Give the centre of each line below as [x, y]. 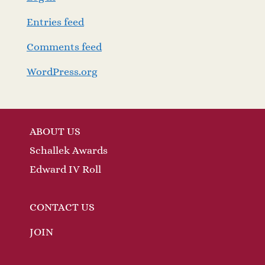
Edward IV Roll [65, 169]
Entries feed [55, 22]
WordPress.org [62, 71]
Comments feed [64, 46]
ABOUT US [55, 131]
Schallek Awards [69, 150]
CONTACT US [62, 207]
